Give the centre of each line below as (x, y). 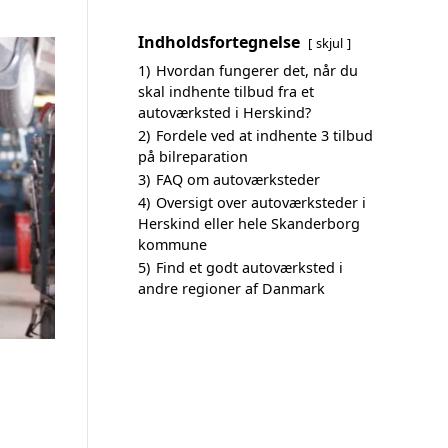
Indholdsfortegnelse (219, 42)
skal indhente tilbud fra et (226, 91)
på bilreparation (193, 156)
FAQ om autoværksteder (238, 179)
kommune (172, 244)
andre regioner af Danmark (231, 288)
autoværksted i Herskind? (224, 112)
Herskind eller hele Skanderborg (249, 223)
